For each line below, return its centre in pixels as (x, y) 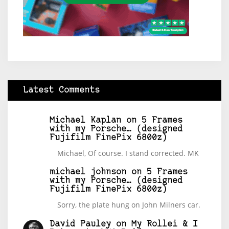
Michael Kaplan (85, 120)
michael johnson (88, 172)
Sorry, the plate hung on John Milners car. (129, 205)
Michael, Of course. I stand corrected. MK (128, 153)
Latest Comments (61, 90)
